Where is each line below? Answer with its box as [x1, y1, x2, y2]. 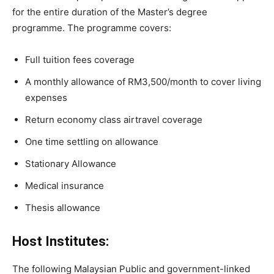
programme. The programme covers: [12, 22, 171, 34]
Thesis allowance [25, 202, 100, 213]
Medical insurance [25, 180, 104, 191]
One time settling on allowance [25, 136, 158, 147]
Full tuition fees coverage [25, 54, 135, 65]
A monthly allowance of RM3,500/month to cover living [25, 76, 261, 87]
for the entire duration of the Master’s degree [12, 6, 207, 18]
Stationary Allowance [25, 158, 116, 169]
